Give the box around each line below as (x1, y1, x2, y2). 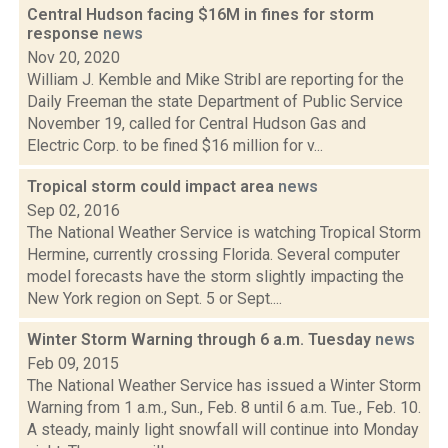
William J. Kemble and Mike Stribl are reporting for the (27, 70, 404, 89)
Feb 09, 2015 (27, 354, 119, 373)
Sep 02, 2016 (27, 201, 120, 220)
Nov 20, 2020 (27, 48, 120, 67)
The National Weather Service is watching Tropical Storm (27, 223, 421, 242)
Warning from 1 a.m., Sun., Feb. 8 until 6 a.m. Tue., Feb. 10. (27, 398, 421, 417)
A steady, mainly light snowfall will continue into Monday (27, 420, 419, 439)
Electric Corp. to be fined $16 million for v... (27, 136, 323, 155)
